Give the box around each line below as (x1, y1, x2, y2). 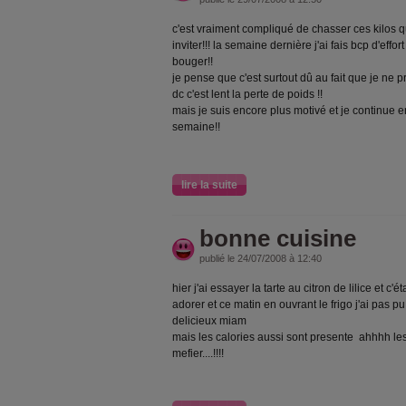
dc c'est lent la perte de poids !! (172, 88, 323, 101)
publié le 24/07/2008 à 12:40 (199, 253, 322, 264)
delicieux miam (172, 314, 246, 327)
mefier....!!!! (172, 347, 224, 360)
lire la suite (181, 179, 237, 191)
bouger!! (172, 55, 213, 68)
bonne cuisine (199, 225, 356, 252)
